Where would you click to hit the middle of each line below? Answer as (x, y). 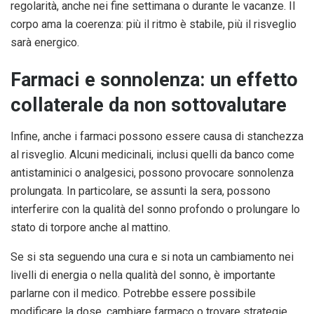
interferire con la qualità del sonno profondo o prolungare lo (155, 209)
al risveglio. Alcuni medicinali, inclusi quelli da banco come (152, 154)
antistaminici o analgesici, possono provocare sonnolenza (152, 172)
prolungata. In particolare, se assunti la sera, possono (141, 191)
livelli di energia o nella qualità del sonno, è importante (143, 275)
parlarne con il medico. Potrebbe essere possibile (133, 293)
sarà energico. (45, 42)
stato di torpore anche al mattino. (90, 227)
